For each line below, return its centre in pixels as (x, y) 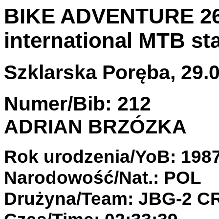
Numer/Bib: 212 (77, 103)
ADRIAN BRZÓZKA (95, 126)
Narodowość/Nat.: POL (103, 177)
